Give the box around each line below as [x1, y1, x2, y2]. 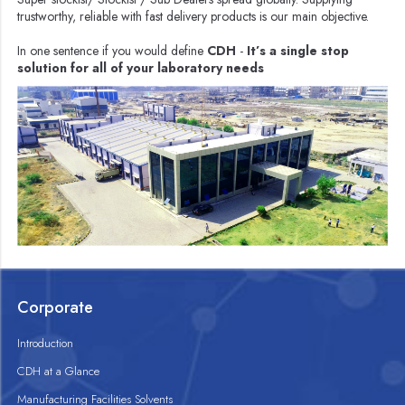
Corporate [17, 296, 94, 320]
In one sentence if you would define [17, 42, 208, 61]
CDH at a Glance [17, 363, 100, 381]
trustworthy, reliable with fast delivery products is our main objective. [17, 7, 370, 26]
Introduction [17, 334, 74, 353]
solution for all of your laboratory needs [17, 59, 265, 78]
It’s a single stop [247, 42, 350, 61]
